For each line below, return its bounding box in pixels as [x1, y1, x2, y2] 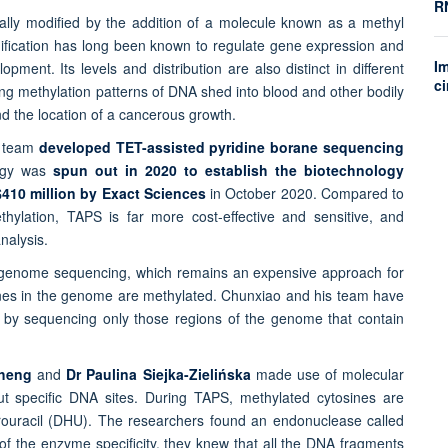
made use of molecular [250, 364, 404, 385]
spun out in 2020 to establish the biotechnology [53, 160, 404, 181]
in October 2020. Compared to [205, 183, 404, 204]
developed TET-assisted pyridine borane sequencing [38, 137, 405, 158]
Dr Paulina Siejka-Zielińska [66, 364, 251, 385]
